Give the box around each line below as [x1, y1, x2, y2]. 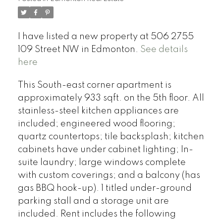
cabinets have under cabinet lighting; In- [17, 145, 193, 154]
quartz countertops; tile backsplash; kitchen [17, 132, 204, 141]
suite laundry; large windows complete [17, 158, 186, 167]
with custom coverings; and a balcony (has [17, 170, 200, 180]
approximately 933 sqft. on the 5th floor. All [17, 93, 204, 103]
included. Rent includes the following [17, 209, 176, 219]
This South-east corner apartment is [17, 80, 171, 90]
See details [140, 45, 188, 55]
